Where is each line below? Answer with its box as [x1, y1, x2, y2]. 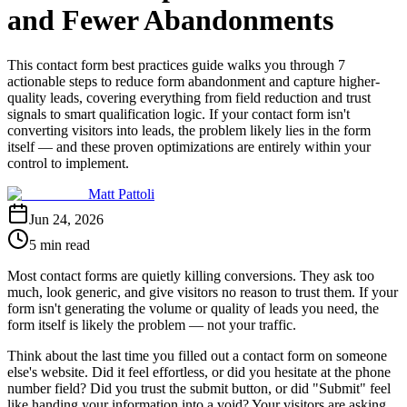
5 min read [29, 236, 90, 253]
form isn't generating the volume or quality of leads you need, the [7, 300, 379, 316]
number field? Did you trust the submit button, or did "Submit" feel [7, 380, 391, 396]
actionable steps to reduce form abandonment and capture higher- [7, 73, 380, 89]
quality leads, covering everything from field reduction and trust [7, 89, 371, 105]
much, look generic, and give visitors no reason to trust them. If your [7, 283, 398, 300]
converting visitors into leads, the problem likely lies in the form [7, 122, 371, 138]
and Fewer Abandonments [7, 4, 333, 37]
